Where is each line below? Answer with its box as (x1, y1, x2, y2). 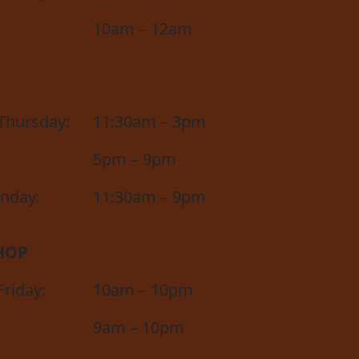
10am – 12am (93, 17, 192, 39)
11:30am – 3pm (93, 110, 206, 132)
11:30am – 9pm (93, 185, 206, 208)
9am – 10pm (93, 316, 184, 338)
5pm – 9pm (93, 147, 176, 170)
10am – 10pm (93, 278, 193, 301)
